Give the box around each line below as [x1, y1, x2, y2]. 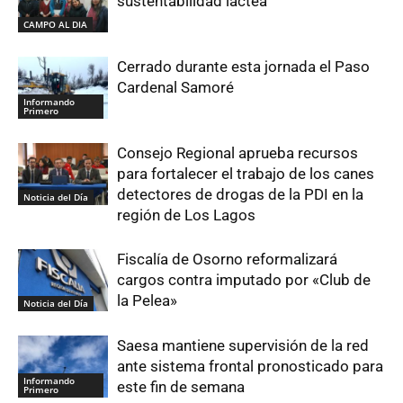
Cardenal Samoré [117, 78, 234, 97]
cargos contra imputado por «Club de [117, 271, 371, 290]
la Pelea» [117, 291, 177, 310]
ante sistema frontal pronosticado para [117, 357, 383, 376]
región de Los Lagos [117, 206, 255, 225]
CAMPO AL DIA [23, 17, 87, 31]
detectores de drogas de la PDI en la [117, 185, 363, 204]
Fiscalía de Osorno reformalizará [117, 250, 337, 269]
